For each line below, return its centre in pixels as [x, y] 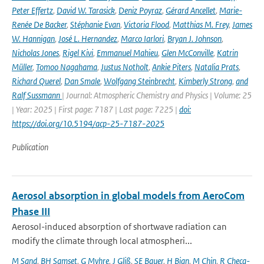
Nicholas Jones [35, 53]
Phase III [31, 212]
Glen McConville [187, 53]
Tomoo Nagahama [67, 67]
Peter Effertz [32, 10]
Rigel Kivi [78, 53]
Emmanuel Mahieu [127, 53]
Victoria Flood [146, 24]
